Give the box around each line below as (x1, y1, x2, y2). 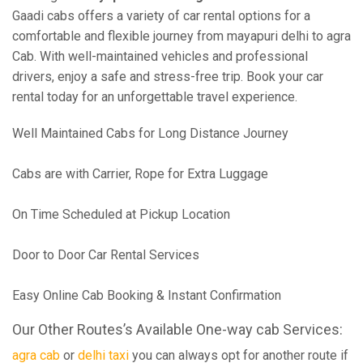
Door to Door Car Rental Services (12, 247, 199, 263)
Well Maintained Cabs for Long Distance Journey (12, 126, 288, 141)
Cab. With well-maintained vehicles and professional (12, 49, 308, 64)
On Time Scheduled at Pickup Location (12, 207, 230, 222)
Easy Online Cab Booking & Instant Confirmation (12, 288, 281, 303)
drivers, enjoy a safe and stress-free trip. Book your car (12, 69, 323, 84)
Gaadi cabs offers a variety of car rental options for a (12, 8, 310, 23)
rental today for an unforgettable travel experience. (12, 89, 297, 105)
